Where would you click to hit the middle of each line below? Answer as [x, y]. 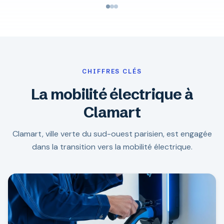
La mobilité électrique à [112, 94]
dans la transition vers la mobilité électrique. [112, 147]
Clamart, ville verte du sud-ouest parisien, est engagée [112, 134]
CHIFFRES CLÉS [112, 71]
